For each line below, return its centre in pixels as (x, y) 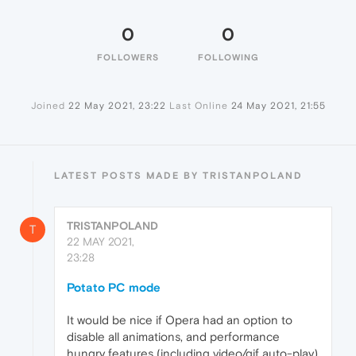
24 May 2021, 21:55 (278, 106)
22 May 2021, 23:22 (117, 106)
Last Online (198, 106)
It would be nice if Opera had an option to (180, 320)
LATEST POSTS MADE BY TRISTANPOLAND (178, 176)
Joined (48, 106)
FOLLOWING (228, 57)
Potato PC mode (114, 287)
